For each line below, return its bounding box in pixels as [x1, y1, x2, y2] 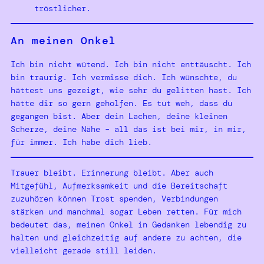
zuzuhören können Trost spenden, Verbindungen [11, 193, 218, 204]
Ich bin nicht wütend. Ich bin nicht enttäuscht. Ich [11, 58, 251, 70]
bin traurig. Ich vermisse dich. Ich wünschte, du [11, 71, 237, 82]
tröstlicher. [34, 2, 91, 14]
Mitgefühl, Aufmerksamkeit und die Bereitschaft [11, 180, 227, 191]
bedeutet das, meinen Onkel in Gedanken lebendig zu [11, 219, 246, 230]
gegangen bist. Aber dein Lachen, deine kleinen [11, 110, 227, 121]
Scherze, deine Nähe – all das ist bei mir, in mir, [11, 123, 246, 134]
